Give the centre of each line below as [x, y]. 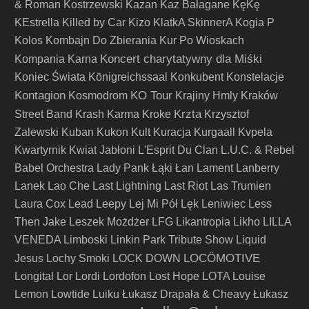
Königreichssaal [128, 77]
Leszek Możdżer [109, 222]
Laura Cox [40, 204]
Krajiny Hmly [207, 96]
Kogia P [255, 22]
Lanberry [258, 168]
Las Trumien [241, 186]
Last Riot [186, 186]
